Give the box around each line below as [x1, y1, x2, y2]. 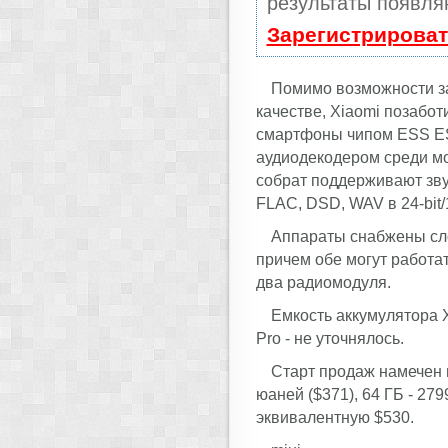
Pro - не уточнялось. [255, 329, 404, 347]
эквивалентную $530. [255, 408, 414, 426]
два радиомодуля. [255, 273, 391, 291]
